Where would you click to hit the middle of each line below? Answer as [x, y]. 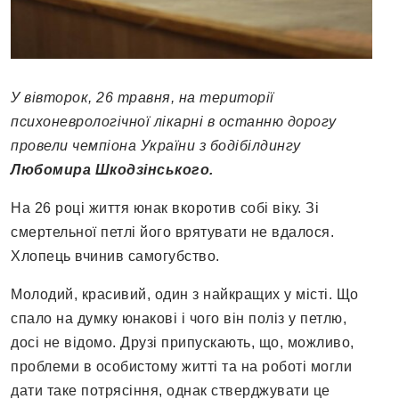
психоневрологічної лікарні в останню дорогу [174, 122]
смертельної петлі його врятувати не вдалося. [172, 232]
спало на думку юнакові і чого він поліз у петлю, [179, 319]
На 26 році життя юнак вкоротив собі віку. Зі [165, 208]
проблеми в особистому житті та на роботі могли [181, 367]
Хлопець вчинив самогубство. [115, 256]
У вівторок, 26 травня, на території [142, 98]
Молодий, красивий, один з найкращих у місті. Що [185, 295]
